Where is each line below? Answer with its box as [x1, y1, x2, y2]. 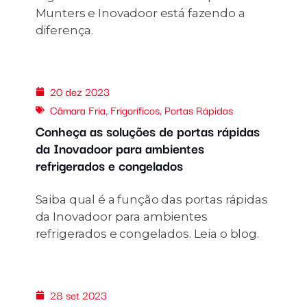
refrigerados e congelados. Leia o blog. [35, 227, 259, 241]
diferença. [35, 23, 94, 38]
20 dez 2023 [49, 83, 110, 100]
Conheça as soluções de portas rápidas [35, 121, 260, 142]
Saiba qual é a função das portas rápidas [35, 193, 268, 207]
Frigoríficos [110, 101, 160, 119]
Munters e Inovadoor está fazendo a [35, 6, 245, 21]
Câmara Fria [49, 101, 106, 119]
